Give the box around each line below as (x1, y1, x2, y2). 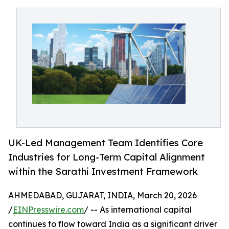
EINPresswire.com (13, 204, 84, 215)
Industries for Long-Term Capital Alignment (8, 151, 205, 163)
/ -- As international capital (84, 204, 192, 215)
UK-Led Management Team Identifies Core (8, 137, 203, 149)
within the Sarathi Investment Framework (8, 166, 198, 177)
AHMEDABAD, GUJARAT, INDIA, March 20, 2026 (8, 190, 197, 201)
